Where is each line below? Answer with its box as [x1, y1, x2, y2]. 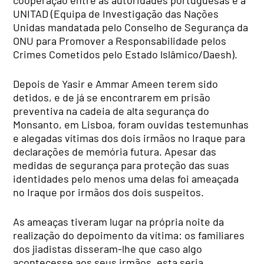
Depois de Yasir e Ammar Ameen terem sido [13, 77, 219, 90]
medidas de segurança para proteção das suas [13, 158, 230, 171]
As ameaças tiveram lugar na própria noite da [13, 214, 225, 228]
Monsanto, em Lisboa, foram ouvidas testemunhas [13, 117, 249, 131]
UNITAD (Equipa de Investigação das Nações [13, 6, 219, 20]
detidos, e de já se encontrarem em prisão [13, 90, 211, 104]
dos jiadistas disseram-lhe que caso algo [13, 242, 203, 255]
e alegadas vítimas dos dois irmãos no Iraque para [13, 131, 246, 144]
